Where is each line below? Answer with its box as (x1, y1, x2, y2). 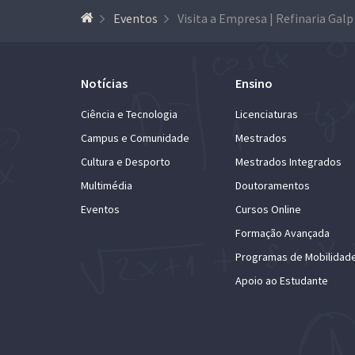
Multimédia (81, 177, 132, 193)
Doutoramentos (235, 177, 310, 193)
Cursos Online (235, 201, 301, 216)
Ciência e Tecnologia (81, 106, 177, 121)
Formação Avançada (235, 225, 330, 240)
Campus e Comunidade (81, 130, 189, 145)
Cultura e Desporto (81, 154, 170, 169)
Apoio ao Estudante (235, 273, 328, 288)
